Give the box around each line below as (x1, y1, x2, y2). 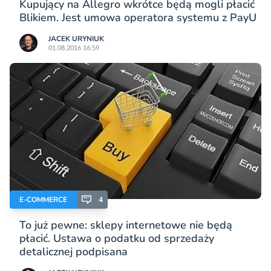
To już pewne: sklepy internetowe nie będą (19, 218, 232, 233)
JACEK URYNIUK (48, 33, 104, 44)
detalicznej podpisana (19, 244, 128, 260)
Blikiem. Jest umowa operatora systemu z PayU (19, 10, 256, 25)
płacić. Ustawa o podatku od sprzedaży (19, 231, 214, 246)
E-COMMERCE (19, 195, 67, 205)
